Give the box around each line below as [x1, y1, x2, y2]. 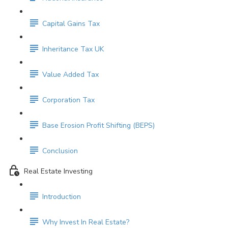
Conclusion [42, 146, 78, 156]
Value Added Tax [42, 70, 99, 80]
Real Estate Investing [24, 166, 93, 177]
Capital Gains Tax [42, 19, 100, 29]
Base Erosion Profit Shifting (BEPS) [42, 121, 155, 131]
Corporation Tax [42, 95, 95, 105]
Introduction [42, 192, 81, 202]
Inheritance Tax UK [42, 44, 104, 54]
